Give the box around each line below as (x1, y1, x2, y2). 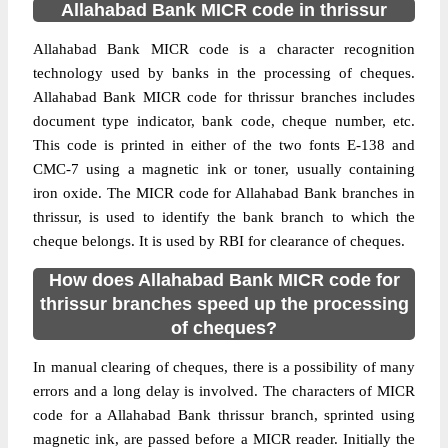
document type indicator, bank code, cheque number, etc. (33, 113, 415, 129)
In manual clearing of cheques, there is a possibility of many (33, 359, 415, 375)
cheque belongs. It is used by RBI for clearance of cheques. (33, 233, 405, 249)
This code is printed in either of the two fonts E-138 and (33, 137, 415, 153)
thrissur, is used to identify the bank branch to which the (33, 209, 415, 225)
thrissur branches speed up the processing (39, 294, 409, 314)
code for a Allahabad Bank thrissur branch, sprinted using (33, 407, 415, 423)
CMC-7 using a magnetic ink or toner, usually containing (33, 161, 415, 177)
